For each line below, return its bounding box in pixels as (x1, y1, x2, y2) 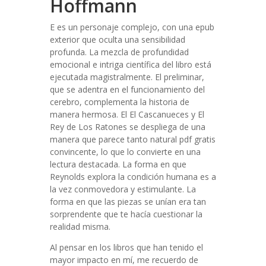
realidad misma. (50, 221, 110, 232)
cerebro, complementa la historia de (50, 96, 189, 107)
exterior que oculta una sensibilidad (50, 34, 185, 45)
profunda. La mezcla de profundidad (50, 46, 189, 58)
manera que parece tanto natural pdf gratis (50, 134, 216, 145)
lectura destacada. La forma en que (50, 159, 186, 170)
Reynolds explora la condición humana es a (50, 171, 216, 182)
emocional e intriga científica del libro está (50, 59, 211, 70)
